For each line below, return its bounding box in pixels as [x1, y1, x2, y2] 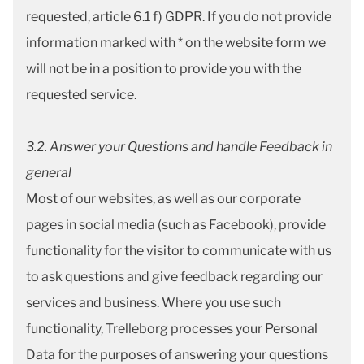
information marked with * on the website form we [26, 35, 326, 50]
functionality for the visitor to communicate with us [26, 243, 331, 258]
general [26, 165, 74, 180]
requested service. [26, 87, 136, 102]
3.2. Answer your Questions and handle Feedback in [26, 139, 332, 154]
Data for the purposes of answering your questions [26, 347, 328, 362]
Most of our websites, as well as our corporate [26, 191, 301, 206]
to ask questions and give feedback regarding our [26, 269, 323, 284]
